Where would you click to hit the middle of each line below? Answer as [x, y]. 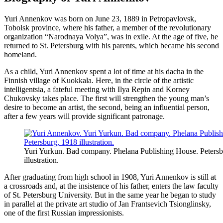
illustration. [41, 160]
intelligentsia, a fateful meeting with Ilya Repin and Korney [97, 90]
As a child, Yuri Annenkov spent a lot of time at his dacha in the [104, 72]
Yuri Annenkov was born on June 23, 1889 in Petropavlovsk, [100, 19]
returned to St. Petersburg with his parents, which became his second [111, 46]
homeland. [20, 55]
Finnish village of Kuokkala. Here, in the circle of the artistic [99, 81]
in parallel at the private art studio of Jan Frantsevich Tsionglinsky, [108, 204]
